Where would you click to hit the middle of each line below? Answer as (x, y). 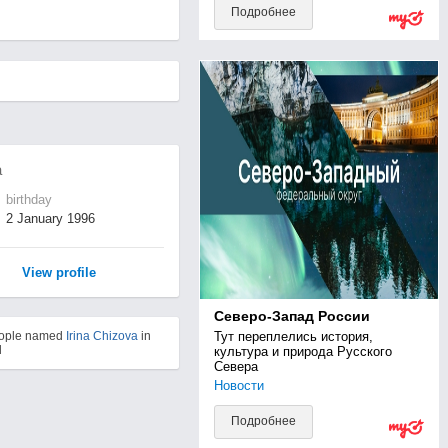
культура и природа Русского (302, 351)
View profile (58, 272)
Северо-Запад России (291, 316)
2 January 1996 (50, 218)
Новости (238, 385)
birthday (28, 199)
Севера (235, 366)
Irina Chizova (101, 336)
